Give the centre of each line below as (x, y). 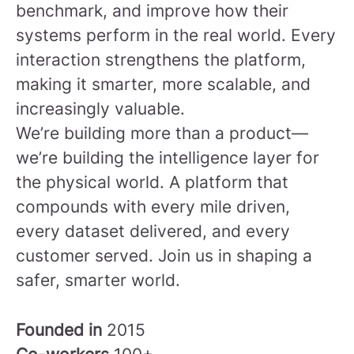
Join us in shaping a (235, 256)
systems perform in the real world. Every (176, 35)
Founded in (61, 330)
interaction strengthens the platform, (161, 60)
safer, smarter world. (98, 280)
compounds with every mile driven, (153, 207)
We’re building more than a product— (162, 133)
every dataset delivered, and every (153, 231)
